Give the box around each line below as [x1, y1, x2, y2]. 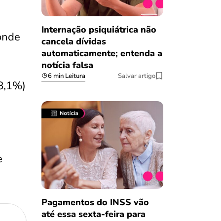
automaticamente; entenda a [41, 47, 162, 59]
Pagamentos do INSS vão [41, 196, 149, 208]
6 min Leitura [47, 71, 85, 80]
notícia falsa [41, 59, 93, 71]
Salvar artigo [118, 71, 155, 80]
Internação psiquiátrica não [41, 23, 156, 36]
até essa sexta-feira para [41, 208, 146, 220]
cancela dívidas [41, 35, 106, 47]
